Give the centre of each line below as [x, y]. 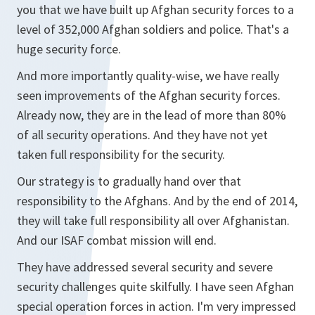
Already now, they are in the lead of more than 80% [152, 115]
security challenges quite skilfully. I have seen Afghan [155, 287]
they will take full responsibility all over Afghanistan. [153, 220]
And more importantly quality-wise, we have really [148, 76]
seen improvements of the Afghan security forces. [149, 95]
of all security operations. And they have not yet [142, 135]
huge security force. [69, 49]
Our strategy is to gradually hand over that [129, 181]
